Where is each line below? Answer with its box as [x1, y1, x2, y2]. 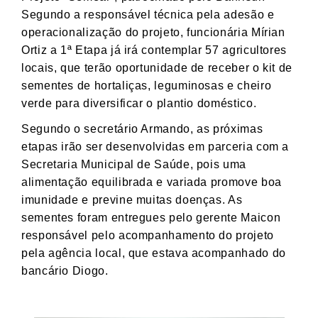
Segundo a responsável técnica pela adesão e [21, 9, 275, 21]
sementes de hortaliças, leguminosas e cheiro [21, 79, 272, 92]
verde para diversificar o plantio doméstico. [21, 97, 257, 110]
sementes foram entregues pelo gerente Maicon [21, 212, 281, 224]
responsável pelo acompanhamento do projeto [21, 229, 274, 242]
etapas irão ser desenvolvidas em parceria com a [21, 141, 290, 153]
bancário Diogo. [21, 265, 109, 278]
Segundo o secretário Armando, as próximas [21, 123, 263, 136]
